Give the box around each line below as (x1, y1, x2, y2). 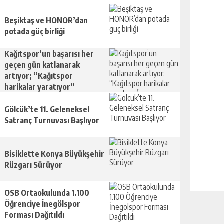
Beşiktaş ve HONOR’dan (4, 15, 88, 25)
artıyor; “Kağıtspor (4, 71, 73, 81)
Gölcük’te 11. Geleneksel (4, 104, 89, 114)
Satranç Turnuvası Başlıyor (4, 115, 99, 125)
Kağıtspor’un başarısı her (4, 49, 94, 59)
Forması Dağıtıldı (4, 210, 64, 220)
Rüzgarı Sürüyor (4, 160, 62, 170)
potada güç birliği (4, 26, 65, 36)
